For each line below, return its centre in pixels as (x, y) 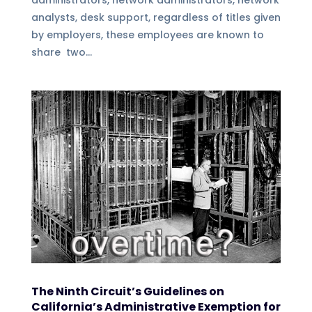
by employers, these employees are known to (147, 35)
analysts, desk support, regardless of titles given (156, 18)
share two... (61, 53)
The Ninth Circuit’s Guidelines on (127, 291)
